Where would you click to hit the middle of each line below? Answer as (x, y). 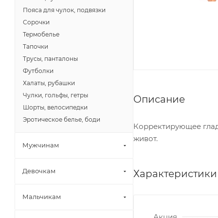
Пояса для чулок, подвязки (64, 10)
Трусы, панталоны (50, 59)
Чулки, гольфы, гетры (55, 95)
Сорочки (36, 22)
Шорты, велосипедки (55, 107)
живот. (145, 138)
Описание (159, 99)
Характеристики (175, 173)
